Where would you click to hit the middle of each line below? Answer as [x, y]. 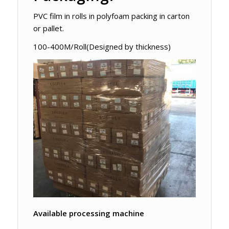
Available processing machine [88, 213]
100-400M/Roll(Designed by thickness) [102, 47]
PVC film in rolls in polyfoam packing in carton [111, 16]
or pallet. [48, 28]
